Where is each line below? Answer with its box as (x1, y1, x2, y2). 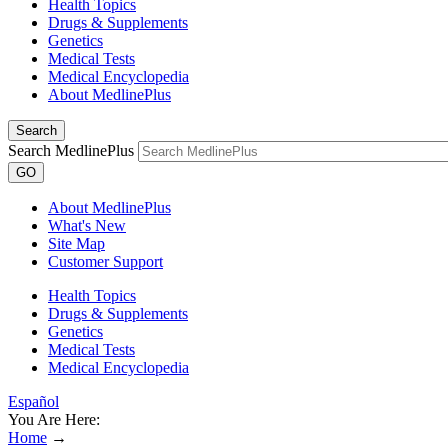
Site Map (48, 235, 105, 252)
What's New (48, 217, 126, 234)
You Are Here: (8, 411, 100, 428)
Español (8, 393, 59, 410)
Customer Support (48, 253, 163, 270)
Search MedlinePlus (8, 142, 134, 159)
